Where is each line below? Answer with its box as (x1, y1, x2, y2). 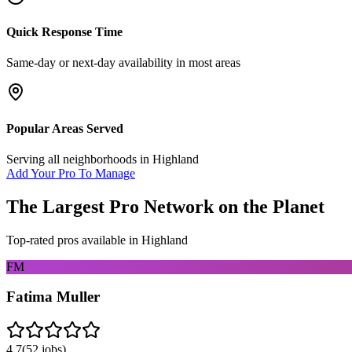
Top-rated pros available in (6, 233, 141, 247)
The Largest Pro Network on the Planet (6, 196, 324, 217)
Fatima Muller (6, 288, 100, 306)
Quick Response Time (6, 25, 123, 39)
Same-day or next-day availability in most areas (6, 56, 240, 70)
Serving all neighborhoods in (6, 152, 152, 166)
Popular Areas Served (6, 121, 123, 135)
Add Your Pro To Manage (6, 166, 135, 180)
